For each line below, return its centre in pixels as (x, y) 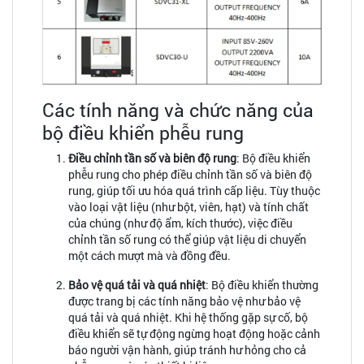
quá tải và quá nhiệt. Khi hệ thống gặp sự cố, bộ (188, 317)
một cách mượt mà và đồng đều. (149, 255)
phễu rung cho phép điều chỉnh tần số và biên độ (190, 174)
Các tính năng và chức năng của (178, 109)
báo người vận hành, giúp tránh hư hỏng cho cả (187, 349)
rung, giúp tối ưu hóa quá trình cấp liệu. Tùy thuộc (194, 190)
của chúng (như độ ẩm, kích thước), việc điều (180, 223)
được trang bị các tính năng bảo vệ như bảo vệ (184, 301)
